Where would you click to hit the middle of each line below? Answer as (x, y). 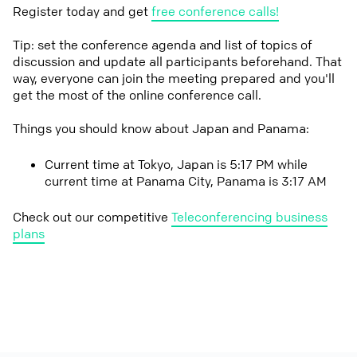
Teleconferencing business (249, 217)
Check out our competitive (92, 217)
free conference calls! (215, 11)
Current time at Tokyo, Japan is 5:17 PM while (176, 164)
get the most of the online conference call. (137, 95)
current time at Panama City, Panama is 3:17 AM (186, 181)
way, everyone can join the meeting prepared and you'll (174, 78)
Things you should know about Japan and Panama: (161, 128)
